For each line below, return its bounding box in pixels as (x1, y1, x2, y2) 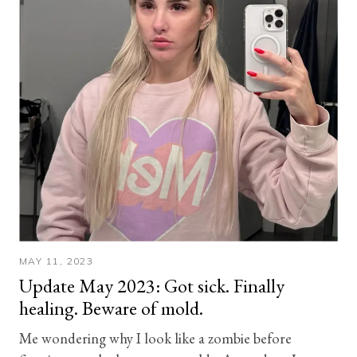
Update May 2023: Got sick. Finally (19, 273, 284, 298)
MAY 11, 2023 (19, 255, 94, 267)
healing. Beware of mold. (19, 296, 203, 320)
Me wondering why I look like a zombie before (19, 328, 292, 347)
